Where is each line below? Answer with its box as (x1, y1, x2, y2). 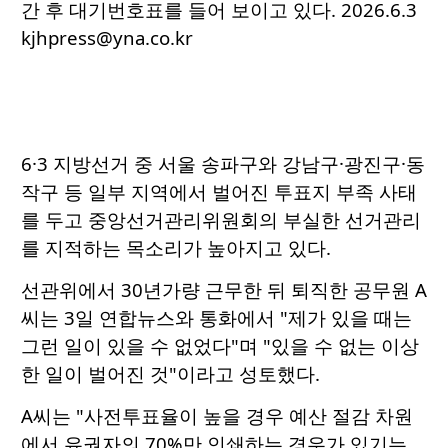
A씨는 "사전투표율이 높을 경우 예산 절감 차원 (21, 403, 413, 429)
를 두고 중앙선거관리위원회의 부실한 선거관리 (21, 207, 421, 233)
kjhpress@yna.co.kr (21, 25, 193, 51)
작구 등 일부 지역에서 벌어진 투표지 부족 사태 (21, 179, 417, 205)
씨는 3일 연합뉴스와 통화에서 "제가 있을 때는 (21, 305, 412, 331)
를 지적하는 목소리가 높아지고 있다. (21, 235, 331, 261)
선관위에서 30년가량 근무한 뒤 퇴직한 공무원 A (21, 277, 427, 303)
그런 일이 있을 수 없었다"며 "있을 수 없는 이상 (21, 333, 419, 359)
